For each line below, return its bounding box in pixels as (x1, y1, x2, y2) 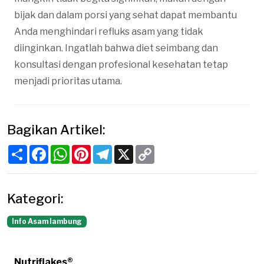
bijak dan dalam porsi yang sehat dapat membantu (14, 9, 237, 21)
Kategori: (7, 190, 63, 206)
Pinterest (91, 143, 134, 155)
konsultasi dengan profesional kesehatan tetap (14, 58, 228, 70)
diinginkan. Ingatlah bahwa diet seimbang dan (14, 42, 218, 54)
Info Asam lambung (11, 216, 82, 226)
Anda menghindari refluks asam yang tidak (14, 25, 203, 37)
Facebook (48, 143, 94, 155)
